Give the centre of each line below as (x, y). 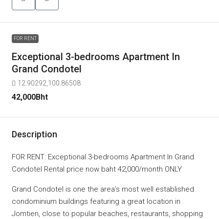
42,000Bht (30, 97)
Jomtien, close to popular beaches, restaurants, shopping (107, 214)
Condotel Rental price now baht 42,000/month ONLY (97, 169)
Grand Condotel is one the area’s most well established (103, 189)
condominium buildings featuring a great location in (96, 201)
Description (34, 134)
